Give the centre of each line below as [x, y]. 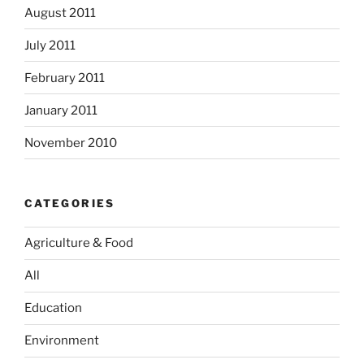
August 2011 [60, 13]
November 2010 [71, 143]
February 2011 [65, 78]
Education [53, 308]
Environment [62, 341]
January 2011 [61, 110]
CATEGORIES [70, 204]
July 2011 [50, 45]
